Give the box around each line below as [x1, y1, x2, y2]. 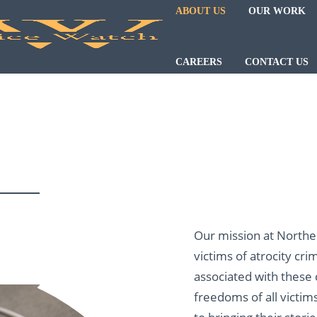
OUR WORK [248, 6, 306, 16]
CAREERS [175, 57, 223, 67]
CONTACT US [245, 57, 309, 67]
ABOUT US [175, 6, 226, 16]
